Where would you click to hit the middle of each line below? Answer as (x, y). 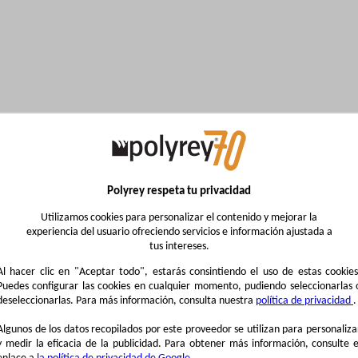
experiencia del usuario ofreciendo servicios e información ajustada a (179, 232)
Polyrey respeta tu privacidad (179, 191)
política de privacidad (304, 301)
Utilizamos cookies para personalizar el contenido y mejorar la (179, 218)
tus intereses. (179, 247)
